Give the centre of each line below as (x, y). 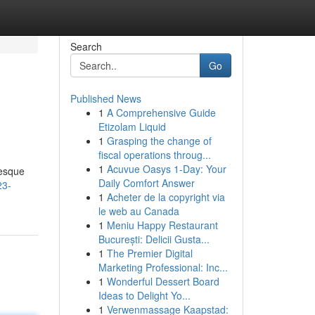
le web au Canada (139, 211)
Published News (105, 98)
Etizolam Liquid (132, 127)
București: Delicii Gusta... (154, 239)
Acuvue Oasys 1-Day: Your (166, 169)
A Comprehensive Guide (161, 112)
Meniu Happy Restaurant (162, 225)
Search (86, 46)
